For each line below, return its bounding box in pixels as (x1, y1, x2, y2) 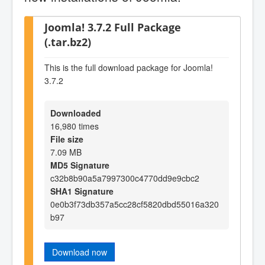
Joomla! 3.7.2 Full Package (44, 19, 181, 34)
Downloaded (50, 106, 101, 119)
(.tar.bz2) (44, 34, 91, 49)
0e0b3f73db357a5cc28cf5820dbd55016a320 (50, 198, 219, 210)
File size (50, 132, 83, 145)
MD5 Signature (50, 159, 109, 171)
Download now (52, 245, 107, 258)
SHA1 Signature (50, 185, 114, 197)
